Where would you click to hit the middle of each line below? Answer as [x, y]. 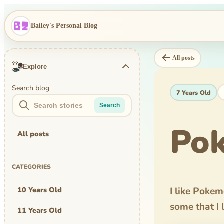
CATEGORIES [32, 167]
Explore [35, 66]
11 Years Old [39, 211]
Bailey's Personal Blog [64, 26]
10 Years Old [39, 190]
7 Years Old [194, 92]
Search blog [31, 88]
